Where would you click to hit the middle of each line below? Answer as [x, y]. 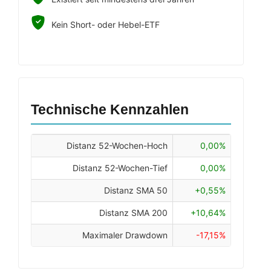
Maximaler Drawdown [125, 235]
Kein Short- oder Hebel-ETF [106, 24]
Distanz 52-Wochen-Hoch [117, 145]
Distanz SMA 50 [136, 190]
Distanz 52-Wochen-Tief [120, 168]
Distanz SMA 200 [133, 213]
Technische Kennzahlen [110, 109]
